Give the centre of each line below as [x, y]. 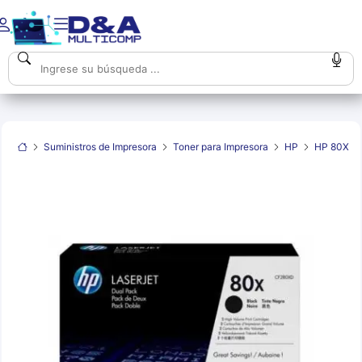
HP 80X [332, 147]
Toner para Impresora [221, 147]
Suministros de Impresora [101, 147]
